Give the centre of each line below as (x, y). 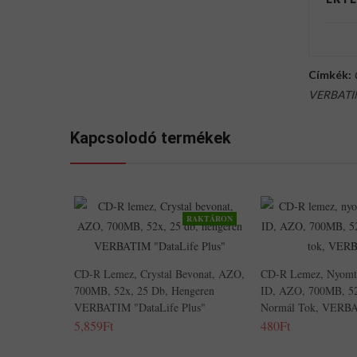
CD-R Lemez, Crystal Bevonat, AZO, (159, 274)
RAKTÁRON (210, 218)
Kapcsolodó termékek (151, 138)
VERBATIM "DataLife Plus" (140, 307)
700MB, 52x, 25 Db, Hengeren (144, 290)
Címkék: (330, 75)
